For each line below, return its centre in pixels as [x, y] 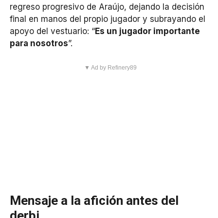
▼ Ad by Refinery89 [110, 68]
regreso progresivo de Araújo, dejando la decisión [107, 7]
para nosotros [39, 43]
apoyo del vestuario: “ [52, 31]
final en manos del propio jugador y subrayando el [108, 19]
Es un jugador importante [147, 31]
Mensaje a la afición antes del [94, 201]
